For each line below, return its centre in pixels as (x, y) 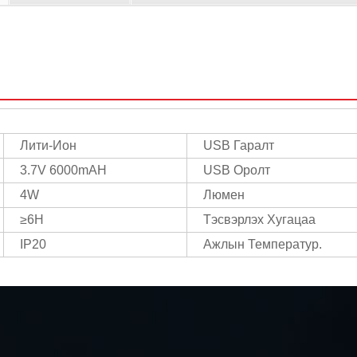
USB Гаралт (239, 145)
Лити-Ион (48, 145)
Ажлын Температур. (263, 244)
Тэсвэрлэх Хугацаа (259, 219)
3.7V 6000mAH (63, 170)
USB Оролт (237, 170)
